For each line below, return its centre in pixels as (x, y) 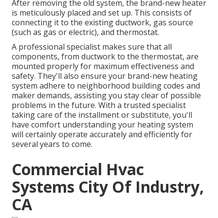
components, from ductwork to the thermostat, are (105, 57)
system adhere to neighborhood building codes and (106, 86)
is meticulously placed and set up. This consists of (102, 13)
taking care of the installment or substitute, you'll (102, 115)
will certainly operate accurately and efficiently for (102, 135)
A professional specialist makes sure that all (92, 47)
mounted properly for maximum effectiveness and (103, 66)
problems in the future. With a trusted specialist (99, 105)
